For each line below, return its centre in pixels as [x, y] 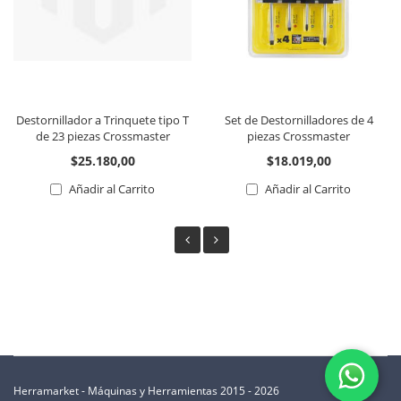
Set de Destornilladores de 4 [299, 119]
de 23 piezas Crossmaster [102, 136]
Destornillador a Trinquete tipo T [102, 119]
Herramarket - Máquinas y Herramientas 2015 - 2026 [146, 390]
